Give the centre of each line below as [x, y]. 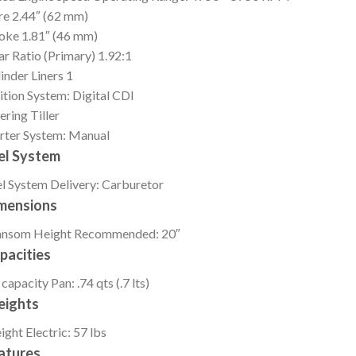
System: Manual [66, 134]
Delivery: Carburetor [106, 184]
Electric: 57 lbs [66, 331]
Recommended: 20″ [127, 233]
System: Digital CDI [80, 95]
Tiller [44, 114]
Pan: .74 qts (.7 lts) [100, 282]
